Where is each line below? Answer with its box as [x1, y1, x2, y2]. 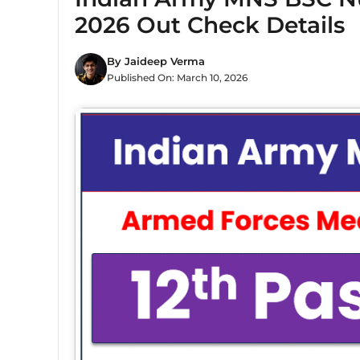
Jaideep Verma [125, 54, 205, 67]
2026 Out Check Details [75, 11, 345, 39]
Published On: [107, 71, 177, 84]
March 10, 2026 [177, 71, 247, 84]
